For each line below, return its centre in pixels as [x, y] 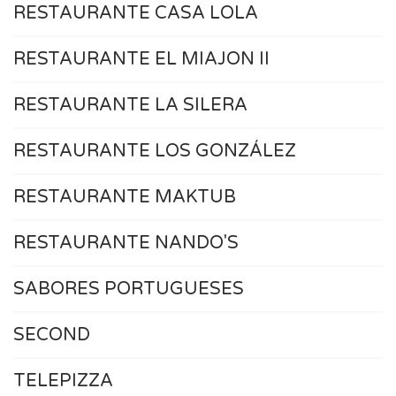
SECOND [52, 335]
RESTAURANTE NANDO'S [126, 243]
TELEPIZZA [63, 381]
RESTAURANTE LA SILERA [130, 105]
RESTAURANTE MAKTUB [125, 197]
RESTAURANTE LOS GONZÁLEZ [155, 151]
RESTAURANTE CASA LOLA [136, 13]
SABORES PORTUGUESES [129, 289]
